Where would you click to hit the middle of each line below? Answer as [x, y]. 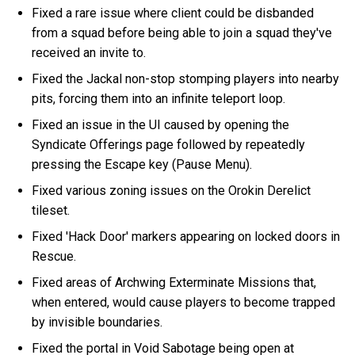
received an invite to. [89, 52]
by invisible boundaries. [97, 322]
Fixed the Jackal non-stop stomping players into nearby [186, 78]
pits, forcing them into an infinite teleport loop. [159, 98]
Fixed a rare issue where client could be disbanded [173, 13]
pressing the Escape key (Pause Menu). [142, 164]
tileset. [51, 210]
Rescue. [54, 256]
